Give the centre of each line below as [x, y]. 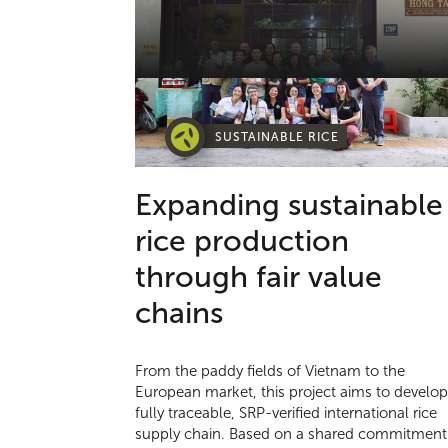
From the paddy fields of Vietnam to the [270, 371]
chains [179, 313]
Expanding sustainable [289, 205]
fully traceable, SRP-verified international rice [286, 413]
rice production [242, 241]
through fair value [259, 277]
